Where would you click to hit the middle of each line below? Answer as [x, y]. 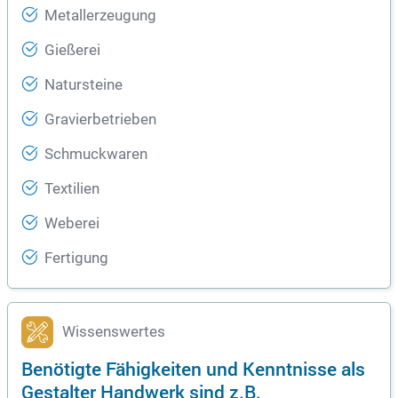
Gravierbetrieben [100, 120]
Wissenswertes [114, 332]
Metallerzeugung [100, 16]
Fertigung [76, 259]
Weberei [72, 224]
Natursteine [84, 85]
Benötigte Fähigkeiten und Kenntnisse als [193, 369]
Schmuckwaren [96, 155]
